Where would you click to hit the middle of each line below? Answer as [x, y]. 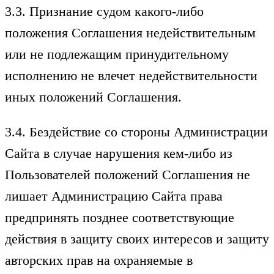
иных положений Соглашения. [93, 97]
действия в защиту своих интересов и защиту [137, 239]
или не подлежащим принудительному [117, 54]
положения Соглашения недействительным [130, 32]
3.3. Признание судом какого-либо [104, 11]
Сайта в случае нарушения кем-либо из [119, 154]
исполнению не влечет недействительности [131, 75]
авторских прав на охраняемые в [99, 261]
